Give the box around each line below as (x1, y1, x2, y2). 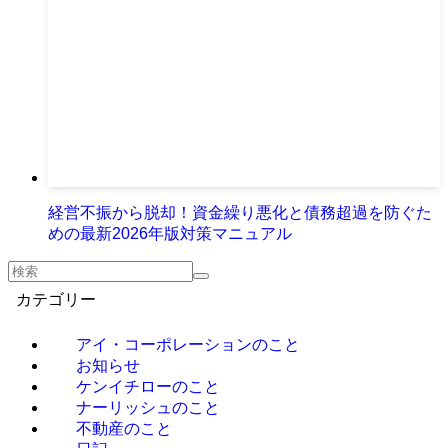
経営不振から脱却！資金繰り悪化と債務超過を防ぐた (48, 204, 432, 222)
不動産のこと (76, 420, 172, 438)
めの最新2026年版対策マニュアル (48, 225, 292, 243)
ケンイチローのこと (76, 378, 220, 396)
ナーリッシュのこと (76, 399, 220, 417)
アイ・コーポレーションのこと (76, 336, 300, 354)
